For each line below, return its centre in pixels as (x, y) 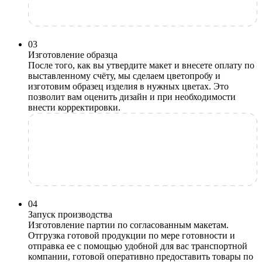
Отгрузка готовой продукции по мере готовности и (132, 235)
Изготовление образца (73, 54)
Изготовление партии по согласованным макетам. (128, 225)
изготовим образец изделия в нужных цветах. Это (128, 86)
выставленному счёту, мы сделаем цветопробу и (124, 75)
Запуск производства (70, 214)
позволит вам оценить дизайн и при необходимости (132, 96)
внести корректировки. (74, 107)
